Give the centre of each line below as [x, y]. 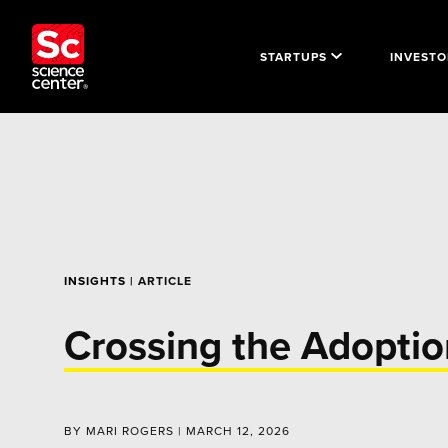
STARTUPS [293, 56]
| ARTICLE [159, 280]
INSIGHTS [95, 280]
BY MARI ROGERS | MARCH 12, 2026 [177, 430]
